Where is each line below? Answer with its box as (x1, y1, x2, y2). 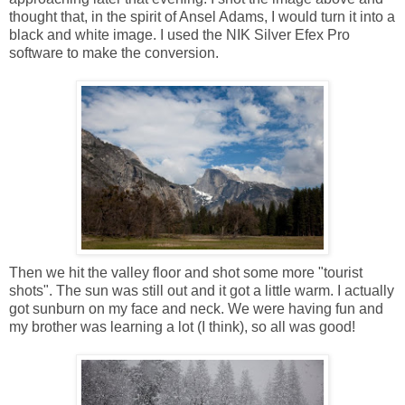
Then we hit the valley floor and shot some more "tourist (9, 265, 363, 281)
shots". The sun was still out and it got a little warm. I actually (9, 283, 394, 299)
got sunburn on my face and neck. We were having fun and (9, 301, 383, 317)
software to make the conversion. (9, 45, 219, 61)
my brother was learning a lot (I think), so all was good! (9, 319, 355, 335)
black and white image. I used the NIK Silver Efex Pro (9, 27, 350, 43)
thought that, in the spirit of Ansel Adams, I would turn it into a (9, 9, 395, 25)
